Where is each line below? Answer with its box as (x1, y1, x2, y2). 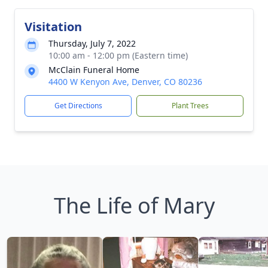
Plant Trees (171, 100, 209, 111)
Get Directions (54, 100, 102, 111)
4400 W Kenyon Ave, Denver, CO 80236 (48, 76, 202, 87)
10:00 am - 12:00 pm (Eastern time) (48, 50, 188, 61)
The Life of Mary (53, 191, 215, 220)
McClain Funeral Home (48, 64, 139, 75)
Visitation (25, 19, 82, 35)
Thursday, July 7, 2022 (48, 38, 136, 49)
